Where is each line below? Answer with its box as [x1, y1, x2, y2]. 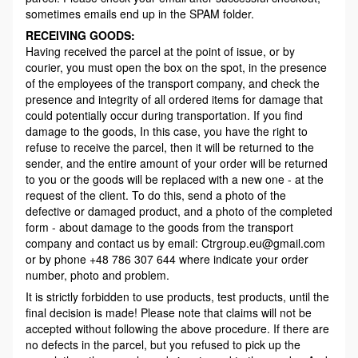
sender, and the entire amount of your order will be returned [26, 155, 328, 172]
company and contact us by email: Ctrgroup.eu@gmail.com [26, 235, 325, 252]
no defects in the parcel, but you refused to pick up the [26, 336, 300, 353]
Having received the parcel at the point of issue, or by [26, 43, 295, 60]
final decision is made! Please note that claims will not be [26, 304, 312, 321]
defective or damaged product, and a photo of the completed [26, 203, 332, 220]
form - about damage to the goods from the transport [26, 219, 293, 236]
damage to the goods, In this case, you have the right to [26, 123, 308, 140]
